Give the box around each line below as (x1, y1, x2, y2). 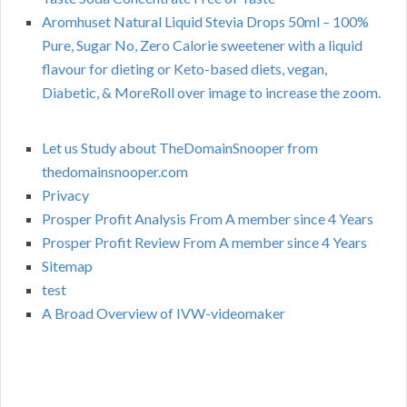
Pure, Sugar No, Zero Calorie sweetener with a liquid (42, 36, 362, 55)
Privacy (42, 186, 89, 204)
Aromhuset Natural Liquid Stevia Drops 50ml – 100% (42, 13, 369, 31)
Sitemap (42, 257, 93, 275)
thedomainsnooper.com (42, 163, 188, 181)
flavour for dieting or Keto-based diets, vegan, (42, 60, 327, 78)
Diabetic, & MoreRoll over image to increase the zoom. (42, 84, 381, 102)
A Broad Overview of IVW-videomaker (42, 304, 285, 323)
